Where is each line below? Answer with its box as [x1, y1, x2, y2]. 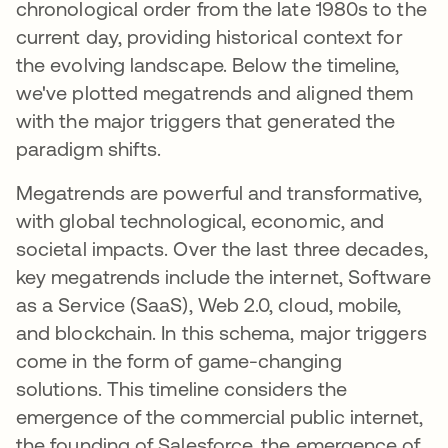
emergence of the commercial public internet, [16, 405, 424, 429]
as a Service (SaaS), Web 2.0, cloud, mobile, [16, 293, 402, 317]
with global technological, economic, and [16, 209, 385, 233]
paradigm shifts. [16, 137, 167, 161]
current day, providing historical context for [16, 25, 403, 49]
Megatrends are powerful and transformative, [16, 181, 423, 205]
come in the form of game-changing [16, 349, 342, 373]
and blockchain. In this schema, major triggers [16, 321, 427, 345]
